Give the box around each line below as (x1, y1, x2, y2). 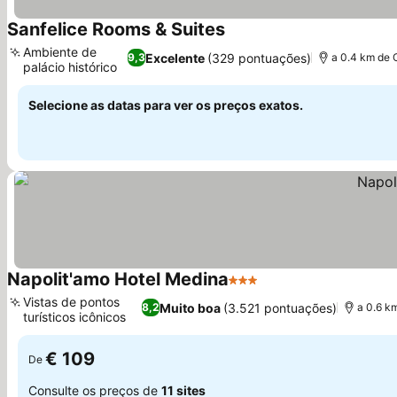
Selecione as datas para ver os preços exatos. (28, 97, 303, 113)
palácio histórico (23, 59, 117, 74)
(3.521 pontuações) (222, 300, 337, 315)
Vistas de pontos (23, 294, 120, 309)
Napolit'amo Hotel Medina (7, 269, 229, 290)
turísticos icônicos (23, 309, 126, 324)
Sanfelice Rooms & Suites (7, 19, 225, 40)
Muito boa (159, 300, 221, 315)
